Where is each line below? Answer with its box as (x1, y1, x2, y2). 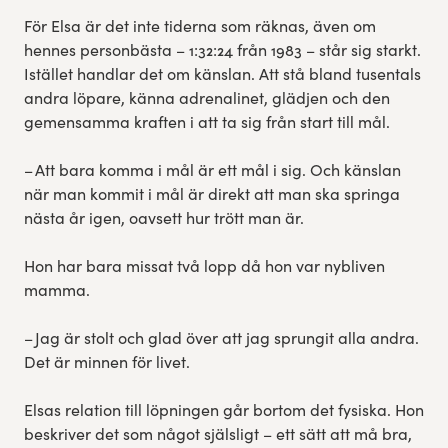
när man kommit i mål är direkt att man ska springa (23, 183, 400, 205)
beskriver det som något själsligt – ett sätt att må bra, (23, 423, 412, 445)
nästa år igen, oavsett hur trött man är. (23, 207, 304, 229)
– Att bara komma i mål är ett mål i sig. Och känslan (23, 159, 401, 181)
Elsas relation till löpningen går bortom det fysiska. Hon (23, 399, 424, 421)
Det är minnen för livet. (23, 351, 190, 373)
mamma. (23, 279, 90, 301)
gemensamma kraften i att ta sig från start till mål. (23, 111, 390, 133)
